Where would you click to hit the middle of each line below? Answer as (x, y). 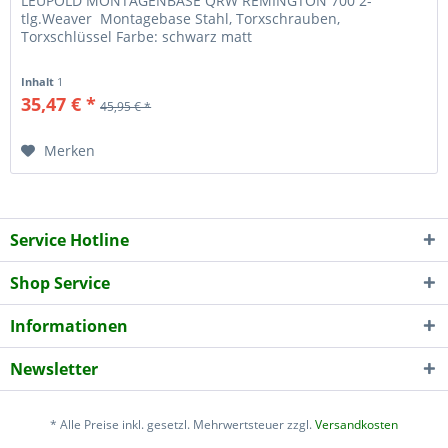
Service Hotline (69, 240)
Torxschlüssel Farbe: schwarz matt (137, 36)
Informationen (69, 326)
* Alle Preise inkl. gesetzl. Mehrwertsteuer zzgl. (182, 424)
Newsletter (54, 369)
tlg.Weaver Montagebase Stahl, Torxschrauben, (181, 18)
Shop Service (60, 283)
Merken (70, 150)
